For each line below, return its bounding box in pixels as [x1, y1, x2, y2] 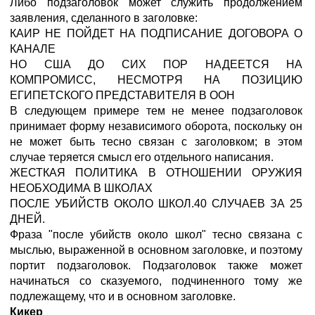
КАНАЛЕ [10, 43, 56, 55]
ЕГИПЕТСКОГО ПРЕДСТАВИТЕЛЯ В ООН [10, 89, 235, 101]
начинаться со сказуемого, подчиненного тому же [10, 275, 302, 287]
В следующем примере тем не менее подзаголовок [10, 105, 302, 117]
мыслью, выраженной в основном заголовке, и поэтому [10, 244, 302, 256]
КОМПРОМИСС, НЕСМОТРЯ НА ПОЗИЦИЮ [10, 74, 302, 86]
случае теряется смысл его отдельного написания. [10, 151, 274, 163]
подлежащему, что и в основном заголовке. [10, 290, 236, 302]
